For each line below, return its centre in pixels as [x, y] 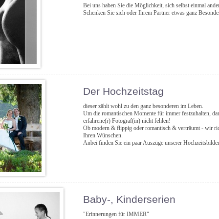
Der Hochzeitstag [123, 91]
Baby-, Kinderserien [129, 199]
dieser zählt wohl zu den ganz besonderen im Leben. [143, 106]
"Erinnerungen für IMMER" [116, 214]
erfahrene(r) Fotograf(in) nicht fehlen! [127, 120]
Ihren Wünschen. [103, 135]
